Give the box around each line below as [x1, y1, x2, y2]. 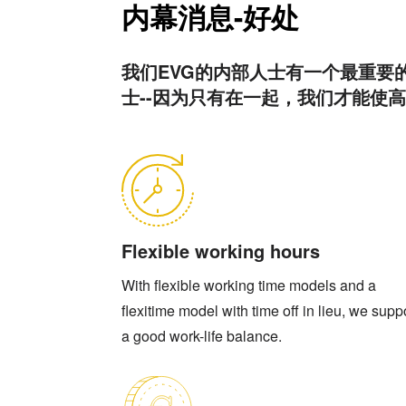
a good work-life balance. [121, 325, 283, 347]
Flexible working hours [121, 237, 321, 264]
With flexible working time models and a [121, 275, 377, 296]
